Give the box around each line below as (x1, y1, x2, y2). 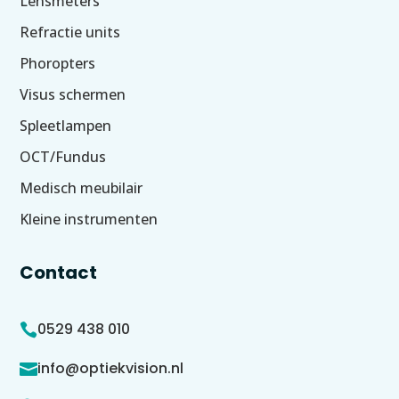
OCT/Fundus (20, 146, 107, 167)
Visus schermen (20, 84, 126, 104)
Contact (20, 259, 98, 285)
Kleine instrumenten (20, 208, 159, 229)
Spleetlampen (20, 115, 112, 135)
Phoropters (20, 53, 96, 73)
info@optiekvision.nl (37, 357, 184, 379)
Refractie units (20, 21, 121, 42)
